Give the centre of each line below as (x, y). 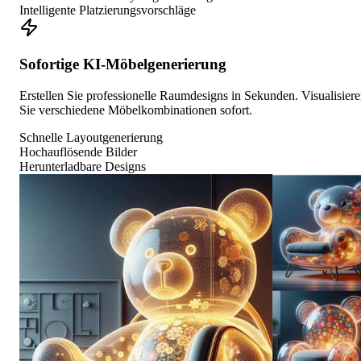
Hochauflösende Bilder (78, 151)
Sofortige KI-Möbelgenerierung (123, 64)
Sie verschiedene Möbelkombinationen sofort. (136, 110)
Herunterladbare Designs (83, 166)
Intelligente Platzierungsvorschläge (108, 10)
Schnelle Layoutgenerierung (91, 137)
